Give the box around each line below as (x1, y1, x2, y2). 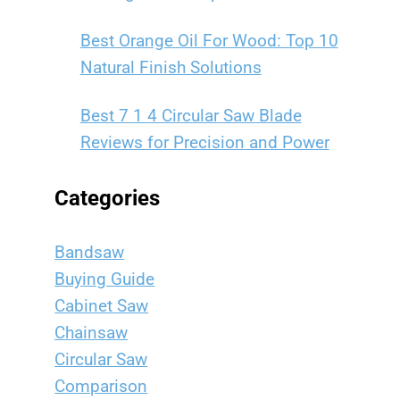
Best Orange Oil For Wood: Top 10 (79, 30, 338, 51)
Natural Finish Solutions (79, 57, 262, 78)
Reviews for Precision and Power (79, 132, 329, 153)
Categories (54, 185, 161, 211)
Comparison (54, 376, 148, 396)
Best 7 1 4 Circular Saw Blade (79, 105, 302, 126)
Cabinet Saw (54, 296, 149, 316)
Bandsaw (54, 242, 125, 262)
